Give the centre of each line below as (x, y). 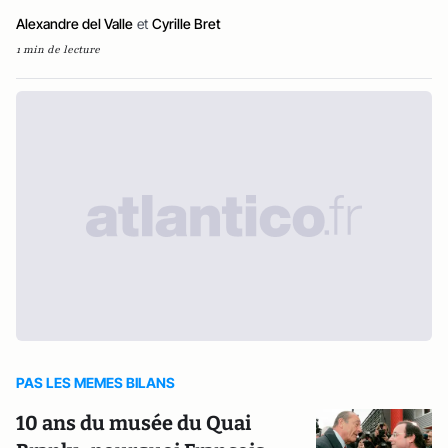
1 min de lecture (58, 49)
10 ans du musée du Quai (133, 423)
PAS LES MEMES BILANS (95, 382)
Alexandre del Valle (74, 23)
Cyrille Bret (186, 23)
